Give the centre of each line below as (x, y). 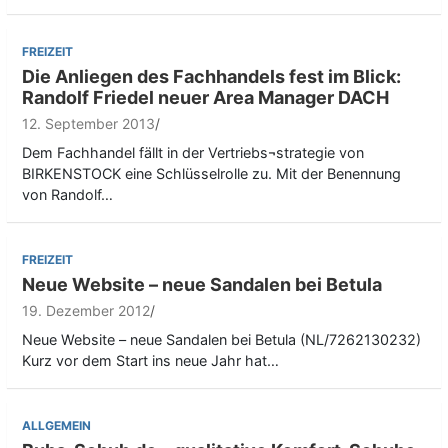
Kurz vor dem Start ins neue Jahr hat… (150, 361)
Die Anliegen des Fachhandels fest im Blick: (211, 77)
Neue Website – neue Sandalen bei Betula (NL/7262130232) (221, 340)
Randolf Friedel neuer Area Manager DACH (205, 98)
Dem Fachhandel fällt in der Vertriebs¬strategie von (193, 153)
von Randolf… (67, 195)
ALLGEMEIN (56, 426)
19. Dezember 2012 (86, 311)
